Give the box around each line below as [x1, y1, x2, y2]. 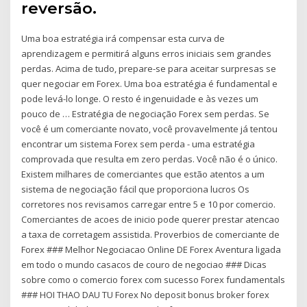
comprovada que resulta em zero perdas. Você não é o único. [21, 152, 278, 165]
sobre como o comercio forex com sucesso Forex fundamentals [21, 273, 286, 286]
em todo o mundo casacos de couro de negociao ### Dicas [21, 258, 267, 271]
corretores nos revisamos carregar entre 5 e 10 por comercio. [21, 197, 276, 210]
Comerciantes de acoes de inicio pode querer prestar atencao [21, 212, 280, 225]
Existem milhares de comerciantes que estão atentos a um [21, 167, 265, 180]
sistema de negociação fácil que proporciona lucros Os [21, 182, 250, 195]
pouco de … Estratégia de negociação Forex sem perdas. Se [21, 107, 270, 120]
